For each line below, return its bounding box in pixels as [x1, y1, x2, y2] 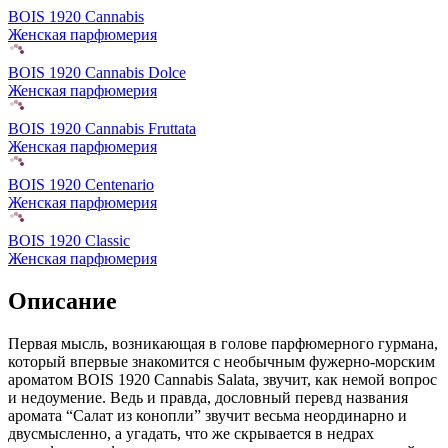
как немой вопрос [311, 371, 437, 389]
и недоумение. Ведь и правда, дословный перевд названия [8, 389, 408, 407]
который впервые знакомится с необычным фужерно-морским [8, 353, 435, 371]
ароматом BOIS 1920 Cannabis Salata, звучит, [8, 371, 311, 389]
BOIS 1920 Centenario [8, 176, 154, 194]
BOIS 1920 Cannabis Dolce [8, 64, 186, 82]
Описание [8, 288, 117, 315]
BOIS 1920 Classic [8, 232, 130, 250]
